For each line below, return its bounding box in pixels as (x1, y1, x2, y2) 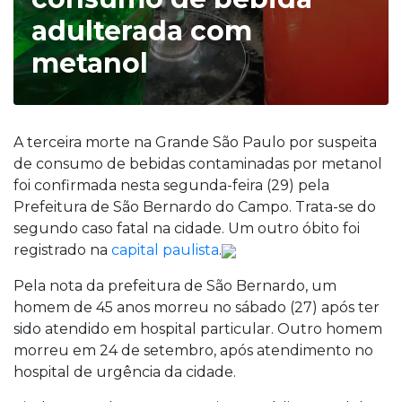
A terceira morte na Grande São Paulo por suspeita (13, 134, 377, 151)
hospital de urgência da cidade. (13, 363, 236, 380)
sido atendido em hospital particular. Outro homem (13, 320, 382, 337)
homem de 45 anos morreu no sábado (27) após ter (13, 299, 380, 316)
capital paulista (111, 241, 219, 258)
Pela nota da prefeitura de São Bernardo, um (13, 277, 336, 294)
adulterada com (31, 14, 252, 48)
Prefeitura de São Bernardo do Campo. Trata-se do (13, 198, 376, 215)
